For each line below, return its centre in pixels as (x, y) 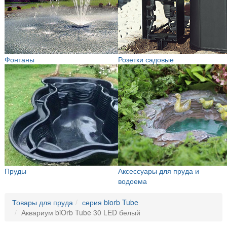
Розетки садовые (146, 60)
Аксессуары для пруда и (159, 171)
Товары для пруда (43, 202)
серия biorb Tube (110, 202)
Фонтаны (20, 60)
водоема (133, 181)
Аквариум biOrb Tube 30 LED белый (81, 213)
